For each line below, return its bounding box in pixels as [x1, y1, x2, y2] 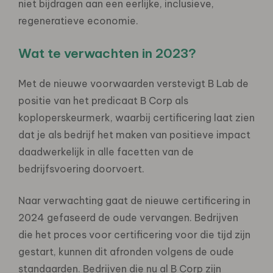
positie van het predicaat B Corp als [18, 94, 188, 107]
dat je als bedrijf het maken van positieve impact [18, 128, 250, 141]
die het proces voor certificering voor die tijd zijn [18, 228, 250, 241]
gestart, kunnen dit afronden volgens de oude [18, 245, 234, 258]
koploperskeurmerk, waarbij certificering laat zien [18, 111, 255, 124]
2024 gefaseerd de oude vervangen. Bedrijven [18, 211, 238, 224]
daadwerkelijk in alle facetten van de [18, 145, 194, 158]
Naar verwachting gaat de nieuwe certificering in [18, 194, 250, 207]
